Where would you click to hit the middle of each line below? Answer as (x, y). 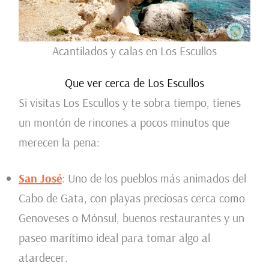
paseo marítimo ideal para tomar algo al (114, 238)
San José (40, 178)
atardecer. (43, 258)
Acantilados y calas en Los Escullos (134, 51)
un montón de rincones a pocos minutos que (124, 122)
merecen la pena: (59, 142)
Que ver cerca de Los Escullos (134, 83)
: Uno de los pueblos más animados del (154, 178)
